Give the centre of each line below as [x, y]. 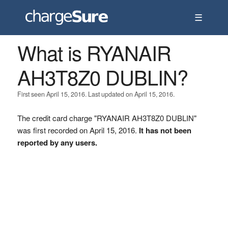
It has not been [165, 130]
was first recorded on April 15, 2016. [78, 130]
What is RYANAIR [94, 52]
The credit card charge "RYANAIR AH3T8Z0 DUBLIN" [107, 118]
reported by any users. [57, 142]
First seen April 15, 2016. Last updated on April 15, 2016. [96, 94]
